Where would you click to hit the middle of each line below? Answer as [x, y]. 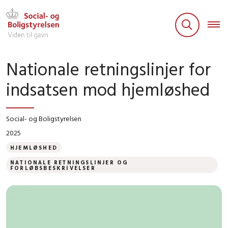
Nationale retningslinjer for [108, 68]
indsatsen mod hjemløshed [108, 89]
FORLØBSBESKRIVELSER [53, 168]
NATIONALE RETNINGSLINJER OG [69, 162]
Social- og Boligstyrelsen [44, 118]
